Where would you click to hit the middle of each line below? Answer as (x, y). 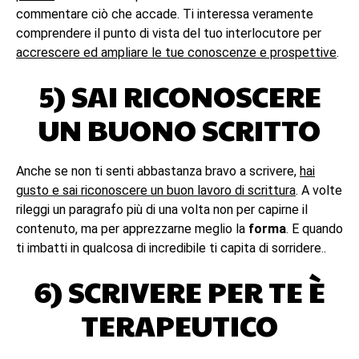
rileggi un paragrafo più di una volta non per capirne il (162, 210)
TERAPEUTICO (179, 325)
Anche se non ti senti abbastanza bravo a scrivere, (158, 171)
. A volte (319, 190)
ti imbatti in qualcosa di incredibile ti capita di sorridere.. (171, 248)
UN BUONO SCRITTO (179, 129)
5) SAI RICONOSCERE (179, 95)
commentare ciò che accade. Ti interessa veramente (165, 14)
